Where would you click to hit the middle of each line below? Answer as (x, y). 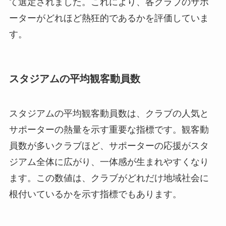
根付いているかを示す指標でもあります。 (95, 194)
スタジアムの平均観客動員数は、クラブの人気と (109, 114)
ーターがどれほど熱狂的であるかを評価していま (109, 18)
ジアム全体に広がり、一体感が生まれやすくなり (109, 162)
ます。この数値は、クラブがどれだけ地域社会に (109, 178)
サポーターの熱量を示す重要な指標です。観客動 (109, 130)
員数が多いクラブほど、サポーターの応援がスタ (109, 146)
